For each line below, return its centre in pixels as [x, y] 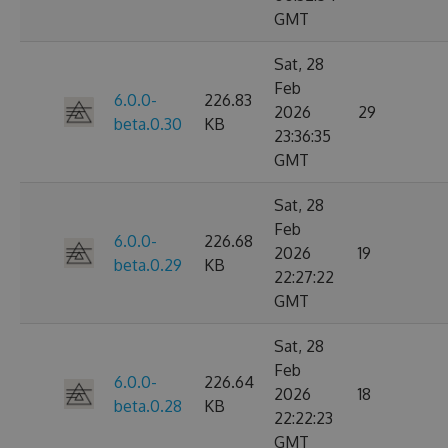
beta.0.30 [148, 124]
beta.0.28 [148, 406]
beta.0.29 [148, 265]
